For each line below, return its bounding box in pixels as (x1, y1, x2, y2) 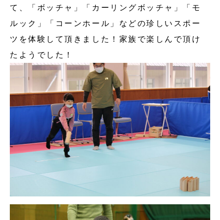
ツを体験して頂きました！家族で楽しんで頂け (10, 34, 201, 43)
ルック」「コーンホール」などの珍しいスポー (10, 19, 201, 27)
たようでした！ (10, 50, 74, 59)
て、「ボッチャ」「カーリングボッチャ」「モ (10, 3, 201, 12)
